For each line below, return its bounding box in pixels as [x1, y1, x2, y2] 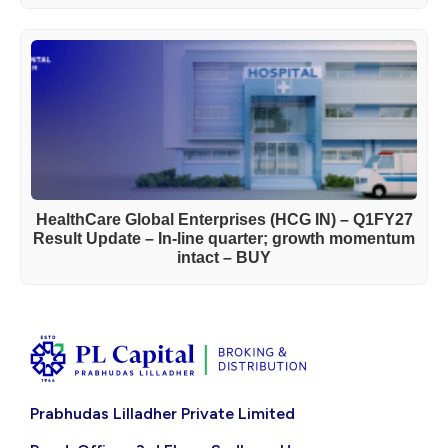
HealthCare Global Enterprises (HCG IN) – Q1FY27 [35, 211, 413, 228]
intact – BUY [177, 249, 271, 266]
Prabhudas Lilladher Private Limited [30, 404, 295, 423]
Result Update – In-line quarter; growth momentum [33, 230, 415, 247]
